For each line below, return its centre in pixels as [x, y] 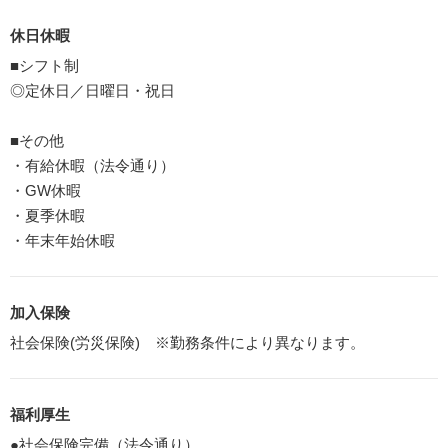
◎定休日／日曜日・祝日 [92, 90]
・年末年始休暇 [62, 240]
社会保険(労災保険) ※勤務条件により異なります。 [187, 342]
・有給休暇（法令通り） [92, 165]
